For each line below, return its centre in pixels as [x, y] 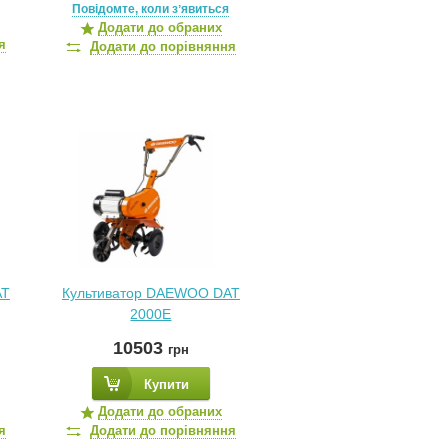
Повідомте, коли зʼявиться [151, 9]
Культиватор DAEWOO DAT [150, 293]
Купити [166, 384]
